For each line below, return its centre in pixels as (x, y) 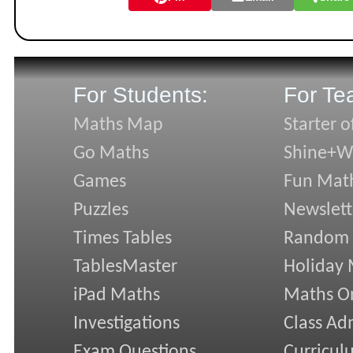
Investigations (126, 324)
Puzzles (101, 211)
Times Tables (123, 239)
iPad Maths (117, 296)
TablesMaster (125, 268)
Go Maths (111, 154)
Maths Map (118, 126)
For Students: (141, 95)
